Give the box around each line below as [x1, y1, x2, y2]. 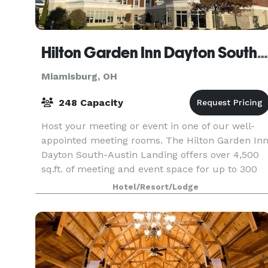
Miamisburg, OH [41, 71, 117, 82]
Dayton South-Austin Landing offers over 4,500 [41, 149, 259, 160]
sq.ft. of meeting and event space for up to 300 [41, 163, 257, 175]
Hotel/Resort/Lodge [112, 182, 199, 191]
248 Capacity [56, 97, 123, 108]
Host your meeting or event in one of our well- [41, 120, 255, 132]
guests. [41, 178, 74, 189]
